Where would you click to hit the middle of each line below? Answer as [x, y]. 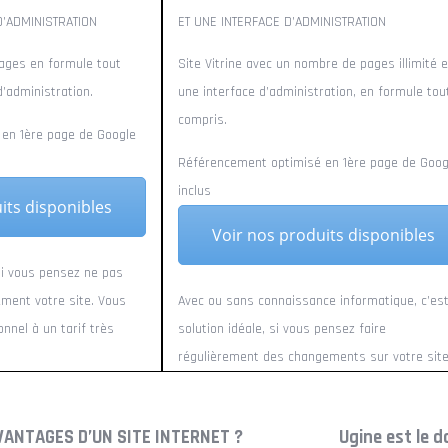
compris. [203, 120]
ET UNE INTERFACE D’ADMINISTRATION [282, 22]
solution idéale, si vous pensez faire [282, 328]
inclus [195, 191]
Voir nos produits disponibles [324, 235]
